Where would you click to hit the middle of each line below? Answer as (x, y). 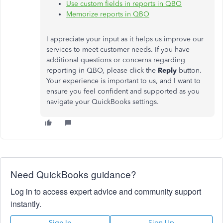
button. (190, 70)
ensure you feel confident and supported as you (123, 91)
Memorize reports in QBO (108, 14)
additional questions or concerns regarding (116, 60)
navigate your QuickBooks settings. (103, 102)
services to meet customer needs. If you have (118, 50)
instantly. (26, 204)
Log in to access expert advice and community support (106, 191)
